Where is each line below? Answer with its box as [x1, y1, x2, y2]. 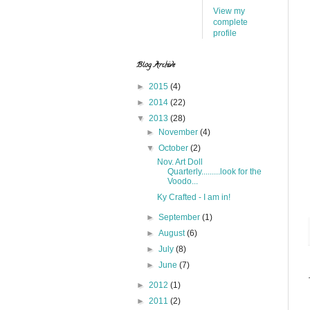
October [158, 143, 191, 153]
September [158, 212, 203, 222]
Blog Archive [136, 60, 175, 72]
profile [213, 28, 237, 38]
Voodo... [167, 176, 198, 186]
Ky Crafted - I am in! [156, 192, 230, 202]
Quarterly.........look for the [167, 167, 262, 176]
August [158, 228, 188, 238]
